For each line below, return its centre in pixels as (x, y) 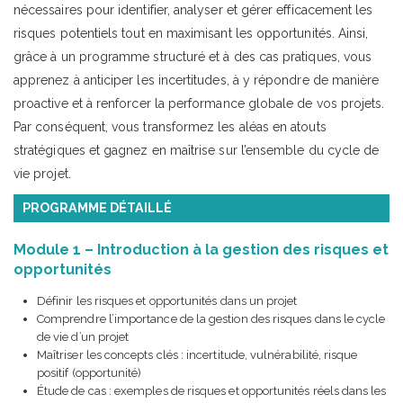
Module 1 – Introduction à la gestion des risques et (201, 249)
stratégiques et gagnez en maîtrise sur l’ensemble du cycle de (197, 150)
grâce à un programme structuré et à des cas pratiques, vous (193, 56)
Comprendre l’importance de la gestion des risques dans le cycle (211, 318)
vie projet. (42, 173)
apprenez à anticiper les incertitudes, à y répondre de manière (197, 80)
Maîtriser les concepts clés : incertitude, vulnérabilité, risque (197, 354)
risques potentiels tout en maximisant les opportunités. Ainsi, (191, 33)
